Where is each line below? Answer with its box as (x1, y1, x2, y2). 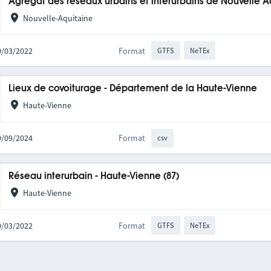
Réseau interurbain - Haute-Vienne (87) (8, 171, 180, 181)
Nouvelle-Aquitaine (22, 13, 93, 24)
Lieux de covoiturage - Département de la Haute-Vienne (8, 84, 258, 94)
